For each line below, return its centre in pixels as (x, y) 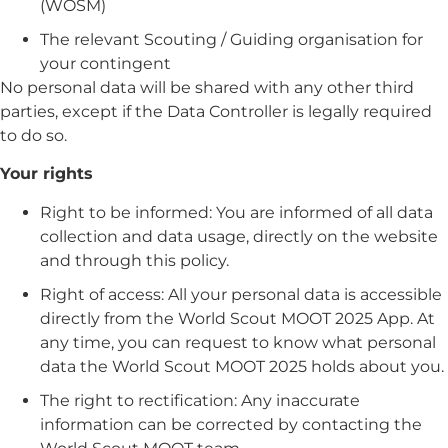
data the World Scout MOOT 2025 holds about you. (242, 366)
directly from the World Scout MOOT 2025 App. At (237, 318)
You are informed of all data (322, 212)
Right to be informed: (126, 212)
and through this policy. (134, 260)
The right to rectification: (138, 400)
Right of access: (104, 294)
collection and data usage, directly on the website (239, 236)
